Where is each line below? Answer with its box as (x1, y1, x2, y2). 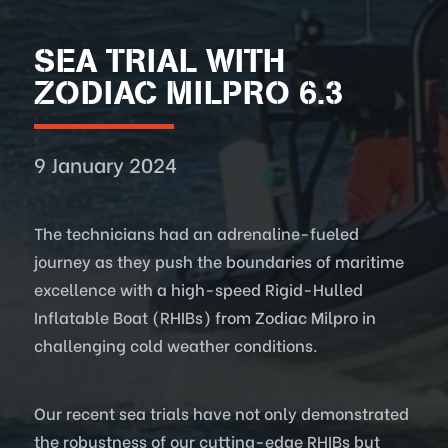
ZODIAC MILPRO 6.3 (34, 74, 344, 113)
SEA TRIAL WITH (34, 42, 286, 81)
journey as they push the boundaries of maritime (34, 249, 405, 273)
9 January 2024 (34, 149, 178, 179)
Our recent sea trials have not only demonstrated (34, 401, 410, 425)
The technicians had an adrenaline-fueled (34, 221, 360, 245)
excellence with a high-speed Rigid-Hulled (34, 277, 364, 301)
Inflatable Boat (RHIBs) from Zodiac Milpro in (34, 305, 381, 329)
